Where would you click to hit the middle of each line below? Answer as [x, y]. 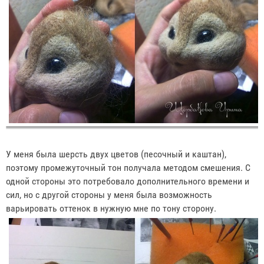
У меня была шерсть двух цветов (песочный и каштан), [116, 154]
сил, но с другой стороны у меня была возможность [109, 195]
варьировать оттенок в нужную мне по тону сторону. [112, 209]
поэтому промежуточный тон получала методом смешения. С [128, 168]
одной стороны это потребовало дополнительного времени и [128, 181]
